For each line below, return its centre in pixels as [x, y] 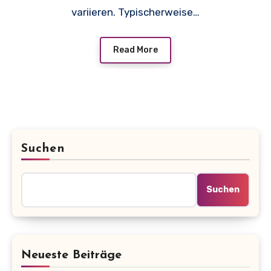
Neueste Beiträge [71, 256]
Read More [135, 50]
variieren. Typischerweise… [135, 12]
